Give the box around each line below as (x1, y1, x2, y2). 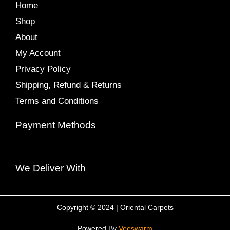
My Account (15, 48, 61, 59)
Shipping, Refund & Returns (15, 80, 122, 90)
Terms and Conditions (15, 96, 99, 106)
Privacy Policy (15, 64, 71, 74)
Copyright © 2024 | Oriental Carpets (56, 203, 174, 212)
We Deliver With (15, 163, 86, 174)
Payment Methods (15, 120, 96, 131)
